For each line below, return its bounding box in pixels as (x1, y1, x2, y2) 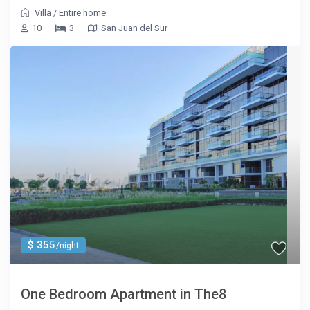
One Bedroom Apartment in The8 (21, 286, 227, 303)
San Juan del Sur (101, 23, 168, 34)
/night (54, 241, 80, 251)
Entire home (59, 8, 107, 19)
